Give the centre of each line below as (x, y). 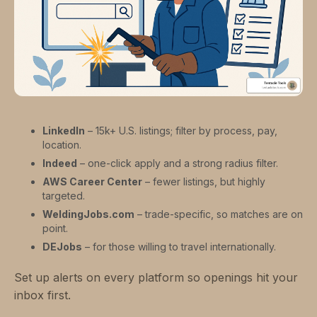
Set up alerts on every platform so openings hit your (156, 278)
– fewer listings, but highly (204, 182)
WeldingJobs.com (88, 214)
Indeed (60, 163)
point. (55, 229)
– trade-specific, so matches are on (219, 214)
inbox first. (42, 295)
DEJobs (62, 247)
